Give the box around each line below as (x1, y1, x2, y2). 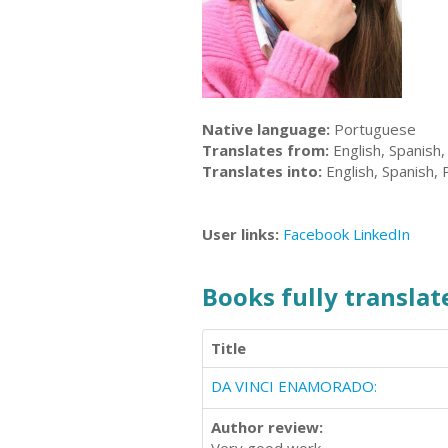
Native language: (202, 118, 330, 139)
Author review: (211, 416, 323, 437)
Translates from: (202, 139, 329, 160)
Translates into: (202, 160, 322, 181)
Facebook (283, 223, 349, 244)
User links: (202, 223, 283, 244)
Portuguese (330, 118, 416, 139)
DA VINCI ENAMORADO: (211, 375, 377, 396)
